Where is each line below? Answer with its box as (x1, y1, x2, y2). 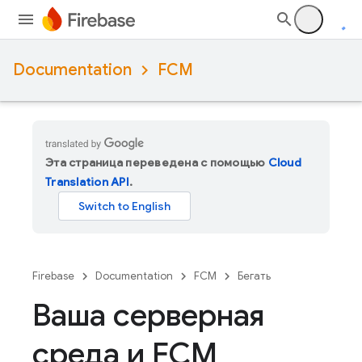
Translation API (45, 175, 129, 189)
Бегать (238, 269, 271, 283)
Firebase (32, 269, 74, 283)
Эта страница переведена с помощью (45, 155, 268, 170)
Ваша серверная (32, 296, 264, 335)
